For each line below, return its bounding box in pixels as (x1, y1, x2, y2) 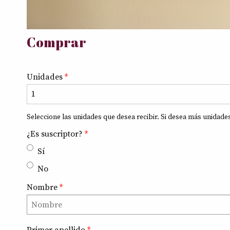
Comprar (27, 32, 86, 51)
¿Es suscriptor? (27, 128, 85, 139)
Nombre (27, 182, 60, 193)
